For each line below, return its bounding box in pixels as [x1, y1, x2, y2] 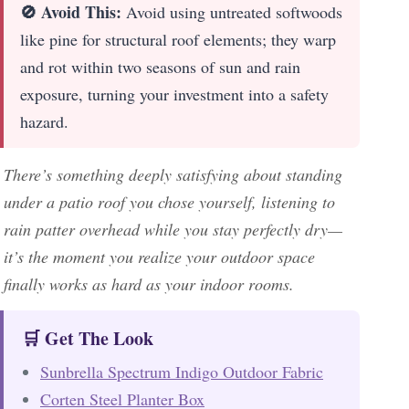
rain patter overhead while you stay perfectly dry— [4, 217, 342, 240]
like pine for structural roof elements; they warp [20, 27, 336, 50]
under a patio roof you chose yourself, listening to [4, 190, 335, 213]
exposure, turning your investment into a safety [20, 82, 329, 105]
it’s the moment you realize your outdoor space [4, 245, 315, 267]
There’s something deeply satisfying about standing [4, 163, 342, 185]
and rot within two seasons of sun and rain [20, 55, 300, 78]
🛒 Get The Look [22, 324, 153, 351]
